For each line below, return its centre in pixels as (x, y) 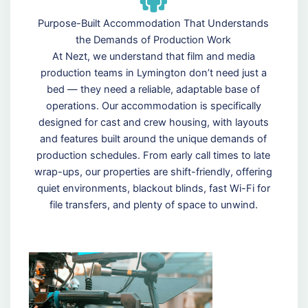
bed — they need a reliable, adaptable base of (154, 90)
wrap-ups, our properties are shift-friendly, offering (154, 172)
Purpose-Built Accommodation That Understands (154, 24)
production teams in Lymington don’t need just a (153, 73)
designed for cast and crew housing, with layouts (153, 123)
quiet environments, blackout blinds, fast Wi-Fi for (153, 189)
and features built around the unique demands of (154, 139)
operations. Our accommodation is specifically (153, 106)
